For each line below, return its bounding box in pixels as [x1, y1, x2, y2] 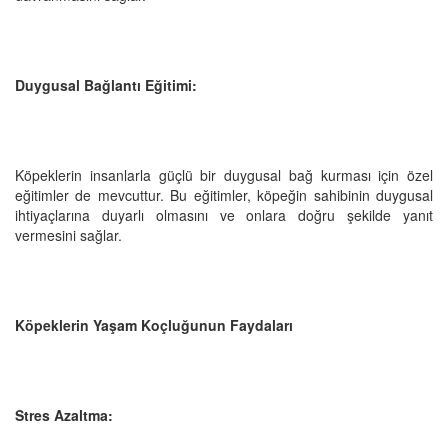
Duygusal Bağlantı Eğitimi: [15, 74, 197, 95]
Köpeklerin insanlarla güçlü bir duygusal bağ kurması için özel [15, 164, 433, 185]
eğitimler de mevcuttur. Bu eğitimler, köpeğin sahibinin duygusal [15, 184, 433, 205]
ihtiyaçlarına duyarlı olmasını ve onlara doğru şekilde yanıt [15, 204, 433, 225]
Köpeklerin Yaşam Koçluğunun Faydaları [15, 314, 293, 335]
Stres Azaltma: [15, 404, 113, 425]
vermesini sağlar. [15, 224, 122, 245]
